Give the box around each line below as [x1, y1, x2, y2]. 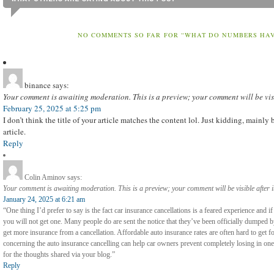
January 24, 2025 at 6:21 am [3, 195, 85, 204]
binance [24, 80, 51, 91]
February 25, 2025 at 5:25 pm [3, 103, 101, 114]
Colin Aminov [24, 173, 65, 182]
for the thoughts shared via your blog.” [3, 250, 115, 259]
